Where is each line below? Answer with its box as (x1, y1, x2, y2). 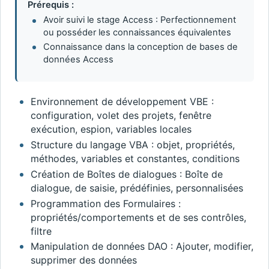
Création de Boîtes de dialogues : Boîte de (30, 168, 223, 180)
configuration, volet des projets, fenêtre (30, 109, 211, 121)
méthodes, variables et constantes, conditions (30, 152, 240, 165)
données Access (43, 54, 113, 65)
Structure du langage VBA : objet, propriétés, (30, 138, 235, 151)
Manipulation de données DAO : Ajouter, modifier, (30, 240, 253, 253)
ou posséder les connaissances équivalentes (43, 27, 231, 38)
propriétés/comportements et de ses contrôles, (30, 211, 246, 223)
